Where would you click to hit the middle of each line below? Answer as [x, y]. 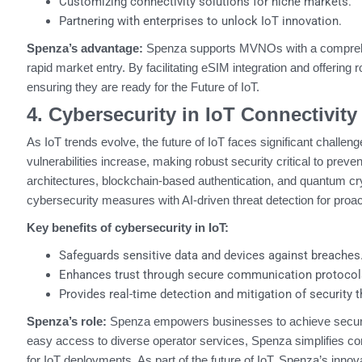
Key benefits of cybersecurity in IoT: [127, 228]
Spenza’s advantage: [84, 48]
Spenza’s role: [66, 322]
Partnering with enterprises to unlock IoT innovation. [200, 21]
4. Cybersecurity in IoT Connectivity [192, 115]
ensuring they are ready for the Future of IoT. [143, 87]
